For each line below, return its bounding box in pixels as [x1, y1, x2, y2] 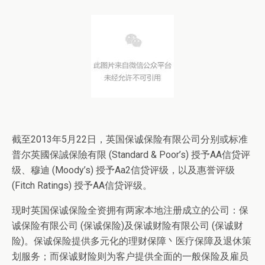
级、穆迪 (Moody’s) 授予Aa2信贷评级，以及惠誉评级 [12, 164, 235, 176]
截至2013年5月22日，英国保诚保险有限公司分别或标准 [12, 134, 248, 145]
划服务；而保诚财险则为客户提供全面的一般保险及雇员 [12, 251, 248, 262]
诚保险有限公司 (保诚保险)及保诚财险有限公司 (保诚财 [12, 220, 243, 231]
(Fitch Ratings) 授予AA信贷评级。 [12, 180, 152, 191]
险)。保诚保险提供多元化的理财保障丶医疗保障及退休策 [12, 235, 251, 247]
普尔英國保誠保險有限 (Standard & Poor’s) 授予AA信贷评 [12, 149, 250, 160]
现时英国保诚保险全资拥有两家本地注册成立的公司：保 [12, 205, 248, 216]
